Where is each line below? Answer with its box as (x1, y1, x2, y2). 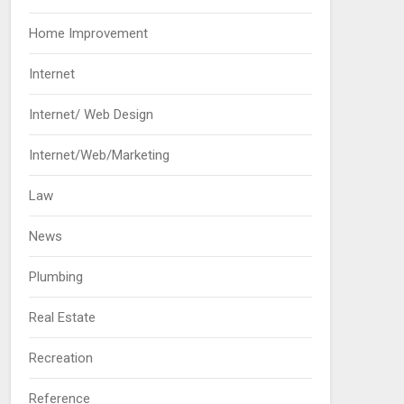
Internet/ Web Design (28, 106, 153, 123)
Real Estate (28, 309, 96, 326)
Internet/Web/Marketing (28, 147, 170, 163)
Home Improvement (28, 25, 148, 41)
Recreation (28, 350, 93, 366)
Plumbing (28, 269, 83, 285)
